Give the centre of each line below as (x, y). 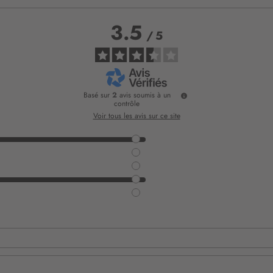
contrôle (127, 104)
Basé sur (97, 95)
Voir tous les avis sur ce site (136, 116)
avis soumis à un (145, 95)
